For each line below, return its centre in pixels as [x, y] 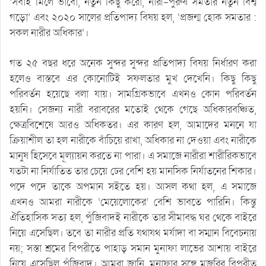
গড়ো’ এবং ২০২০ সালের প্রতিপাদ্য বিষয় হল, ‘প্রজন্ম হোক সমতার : [133, 18]
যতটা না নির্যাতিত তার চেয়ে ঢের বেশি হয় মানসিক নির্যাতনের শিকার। [133, 172]
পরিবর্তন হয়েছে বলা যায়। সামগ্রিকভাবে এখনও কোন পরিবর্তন [133, 94]
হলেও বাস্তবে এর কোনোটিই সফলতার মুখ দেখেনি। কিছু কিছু [133, 79]
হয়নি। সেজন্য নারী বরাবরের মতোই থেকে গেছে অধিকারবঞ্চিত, [133, 110]
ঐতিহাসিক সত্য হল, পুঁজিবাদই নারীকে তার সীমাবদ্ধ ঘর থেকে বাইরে [133, 218]
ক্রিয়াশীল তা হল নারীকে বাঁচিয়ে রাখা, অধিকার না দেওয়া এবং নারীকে [133, 141]
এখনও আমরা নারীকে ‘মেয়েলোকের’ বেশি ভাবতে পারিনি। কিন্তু [133, 202]
